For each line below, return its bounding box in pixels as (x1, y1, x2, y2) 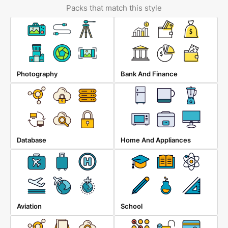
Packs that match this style (66, 3, 162, 13)
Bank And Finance (121, 70, 178, 78)
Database (17, 136, 46, 144)
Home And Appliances (121, 136, 191, 144)
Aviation (17, 202, 42, 210)
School (121, 202, 142, 210)
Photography (17, 70, 58, 78)
